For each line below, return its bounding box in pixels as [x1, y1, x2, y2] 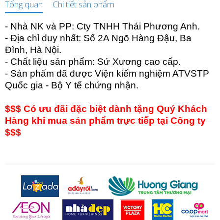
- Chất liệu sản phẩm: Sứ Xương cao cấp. [5, 56, 181, 67]
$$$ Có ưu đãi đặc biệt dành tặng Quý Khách [5, 103, 207, 114]
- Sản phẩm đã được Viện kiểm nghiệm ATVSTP [5, 68, 209, 79]
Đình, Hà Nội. [5, 44, 64, 55]
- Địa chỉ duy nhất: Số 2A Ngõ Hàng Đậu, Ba [5, 32, 192, 43]
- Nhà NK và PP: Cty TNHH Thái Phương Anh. [5, 21, 202, 31]
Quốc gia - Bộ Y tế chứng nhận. [5, 80, 138, 90]
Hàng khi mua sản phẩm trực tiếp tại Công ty [5, 115, 206, 126]
